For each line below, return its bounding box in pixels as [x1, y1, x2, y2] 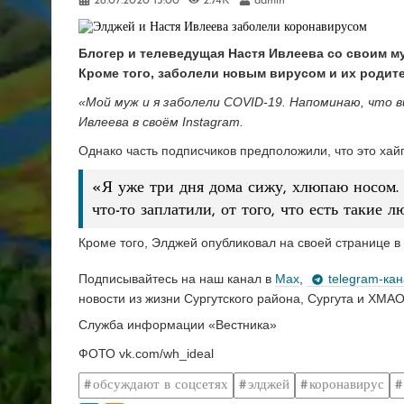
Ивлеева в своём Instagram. [78, 115, 243, 130]
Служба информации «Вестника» [78, 317, 277, 333]
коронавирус [309, 378, 384, 392]
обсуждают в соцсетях [93, 378, 228, 392]
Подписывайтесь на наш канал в [78, 271, 275, 286]
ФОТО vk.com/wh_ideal [78, 346, 217, 362]
